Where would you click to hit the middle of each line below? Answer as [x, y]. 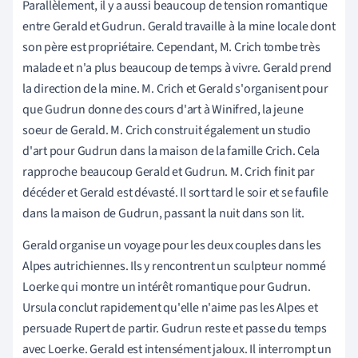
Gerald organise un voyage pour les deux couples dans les [172, 245]
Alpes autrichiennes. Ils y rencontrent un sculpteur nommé [174, 266]
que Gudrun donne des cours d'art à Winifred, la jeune [163, 109]
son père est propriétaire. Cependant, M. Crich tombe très [171, 47]
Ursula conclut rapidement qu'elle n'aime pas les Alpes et [170, 307]
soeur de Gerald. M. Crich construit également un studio [167, 130]
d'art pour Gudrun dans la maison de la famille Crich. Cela [171, 151]
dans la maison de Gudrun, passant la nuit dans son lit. [163, 213]
